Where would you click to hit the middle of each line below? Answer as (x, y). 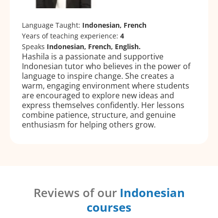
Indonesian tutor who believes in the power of (106, 66)
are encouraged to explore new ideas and (98, 96)
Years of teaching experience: (71, 36)
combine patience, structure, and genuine (99, 115)
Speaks (34, 47)
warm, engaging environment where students (106, 86)
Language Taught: (52, 25)
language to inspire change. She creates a (98, 76)
